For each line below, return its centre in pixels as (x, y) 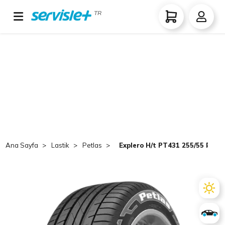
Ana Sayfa (22, 145)
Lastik (61, 145)
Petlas (92, 145)
